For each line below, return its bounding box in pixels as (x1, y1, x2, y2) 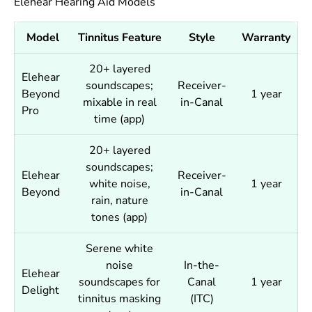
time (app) (94, 111, 145, 127)
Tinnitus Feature (77, 30, 162, 46)
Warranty (242, 30, 290, 46)
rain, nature (91, 193, 148, 209)
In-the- (184, 258, 219, 274)
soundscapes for (79, 274, 160, 290)
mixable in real (82, 95, 157, 111)
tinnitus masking (78, 291, 161, 307)
